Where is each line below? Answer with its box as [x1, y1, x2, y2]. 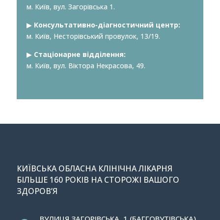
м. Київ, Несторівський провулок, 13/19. [26, 31, 160, 41]
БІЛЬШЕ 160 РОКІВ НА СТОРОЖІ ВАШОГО [16, 174, 179, 186]
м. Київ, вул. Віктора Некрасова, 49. [26, 61, 145, 71]
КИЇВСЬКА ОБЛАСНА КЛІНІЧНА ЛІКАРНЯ [16, 163, 172, 174]
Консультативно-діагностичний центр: [33, 20, 180, 30]
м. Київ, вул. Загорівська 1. [26, 2, 115, 12]
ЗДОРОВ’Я [16, 186, 57, 197]
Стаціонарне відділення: [33, 50, 126, 59]
